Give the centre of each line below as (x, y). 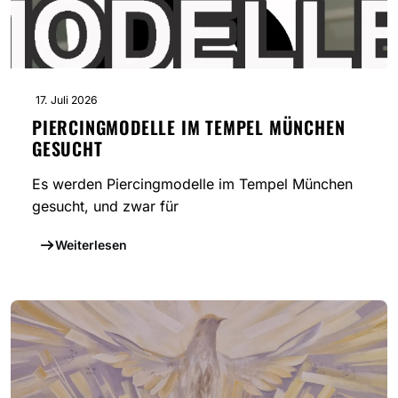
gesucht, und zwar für (105, 207)
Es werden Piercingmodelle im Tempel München (192, 184)
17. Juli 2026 (67, 100)
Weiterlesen (91, 245)
